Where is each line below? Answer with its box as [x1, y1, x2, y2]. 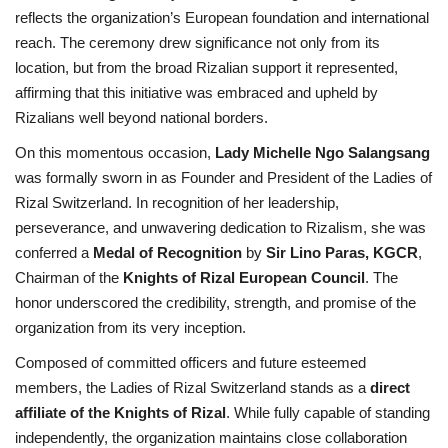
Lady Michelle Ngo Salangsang [215, 143, 430, 161]
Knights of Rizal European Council [123, 268, 365, 286]
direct [370, 378, 410, 396]
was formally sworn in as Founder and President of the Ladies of [15, 168, 432, 186]
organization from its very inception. [15, 318, 246, 336]
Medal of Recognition [93, 243, 242, 261]
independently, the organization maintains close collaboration [15, 428, 407, 446]
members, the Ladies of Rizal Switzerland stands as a [15, 378, 370, 396]
